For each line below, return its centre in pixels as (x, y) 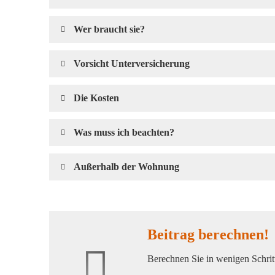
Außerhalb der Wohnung (126, 166)
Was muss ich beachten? (124, 132)
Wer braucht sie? (109, 29)
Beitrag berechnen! (208, 234)
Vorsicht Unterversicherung (132, 63)
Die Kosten (96, 98)
